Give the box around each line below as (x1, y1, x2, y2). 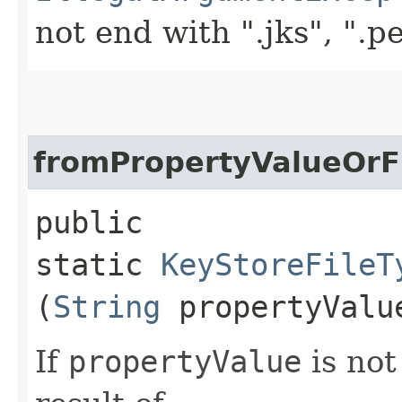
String (53, 288, 161, 325)
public (35, 204, 143, 240)
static (35, 246, 161, 283)
